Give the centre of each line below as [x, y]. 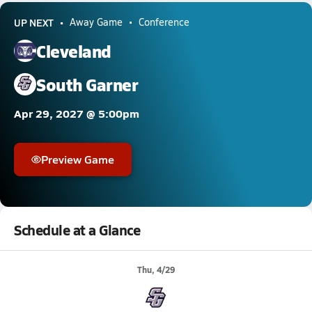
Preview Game [78, 159]
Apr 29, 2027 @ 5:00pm [77, 113]
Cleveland [74, 50]
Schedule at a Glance [77, 230]
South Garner [87, 84]
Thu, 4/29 [156, 270]
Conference [164, 22]
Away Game [96, 22]
